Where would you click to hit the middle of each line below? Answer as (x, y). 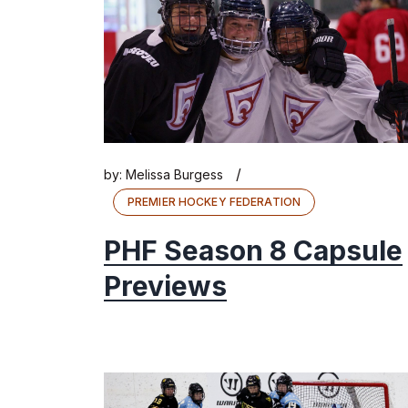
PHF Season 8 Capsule (253, 250)
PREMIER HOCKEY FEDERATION (214, 201)
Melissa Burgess (174, 174)
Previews (165, 286)
